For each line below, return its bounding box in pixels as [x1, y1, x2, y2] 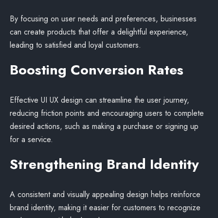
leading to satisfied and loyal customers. [10, 39, 141, 51]
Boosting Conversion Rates [10, 60, 183, 80]
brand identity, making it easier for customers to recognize [10, 202, 200, 213]
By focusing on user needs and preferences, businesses [10, 13, 197, 24]
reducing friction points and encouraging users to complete [10, 108, 204, 119]
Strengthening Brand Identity [10, 154, 199, 174]
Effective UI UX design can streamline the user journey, [10, 94, 189, 106]
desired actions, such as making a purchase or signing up [10, 121, 199, 132]
